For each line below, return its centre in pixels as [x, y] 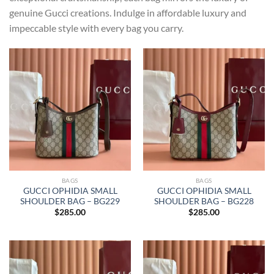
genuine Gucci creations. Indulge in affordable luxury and [128, 13]
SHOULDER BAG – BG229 [70, 201]
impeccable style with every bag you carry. [96, 28]
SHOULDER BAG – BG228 [204, 201]
